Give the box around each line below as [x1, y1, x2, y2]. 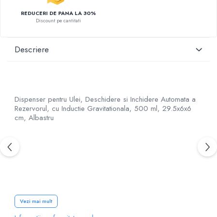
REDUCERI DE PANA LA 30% [20, 9, 96, 17]
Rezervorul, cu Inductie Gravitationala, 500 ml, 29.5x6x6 [15, 103, 191, 114]
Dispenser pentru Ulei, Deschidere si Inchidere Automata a [15, 94, 196, 105]
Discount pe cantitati [35, 17, 81, 24]
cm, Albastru [15, 112, 54, 123]
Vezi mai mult [20, 197, 52, 205]
